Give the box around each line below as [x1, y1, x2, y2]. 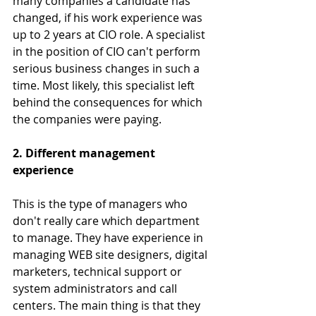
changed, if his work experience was [13, 9, 205, 25]
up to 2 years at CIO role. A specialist [13, 26, 208, 42]
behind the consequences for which [13, 94, 205, 110]
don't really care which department [13, 212, 202, 229]
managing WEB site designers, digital [13, 246, 210, 262]
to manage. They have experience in [13, 229, 206, 245]
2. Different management [13, 145, 158, 161]
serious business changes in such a [13, 60, 202, 76]
